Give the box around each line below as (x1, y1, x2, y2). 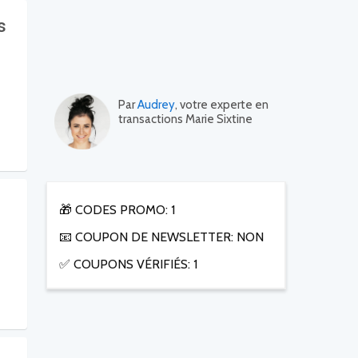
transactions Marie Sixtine (118, 112, 253, 127)
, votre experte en (175, 97, 268, 113)
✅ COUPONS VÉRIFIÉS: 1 (59, 257, 197, 272)
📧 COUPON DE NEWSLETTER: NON (59, 229, 264, 245)
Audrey (137, 97, 175, 113)
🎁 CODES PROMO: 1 (59, 202, 175, 218)
